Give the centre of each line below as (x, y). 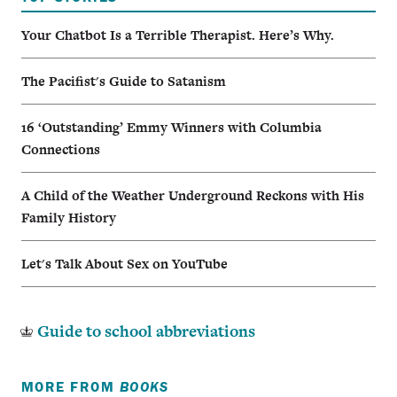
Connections (61, 149)
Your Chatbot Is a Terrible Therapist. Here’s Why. (178, 35)
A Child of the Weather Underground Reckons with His (193, 195)
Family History (69, 217)
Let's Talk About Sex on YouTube (125, 263)
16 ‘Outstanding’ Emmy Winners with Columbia (171, 127)
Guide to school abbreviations (146, 331)
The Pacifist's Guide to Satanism (124, 81)
